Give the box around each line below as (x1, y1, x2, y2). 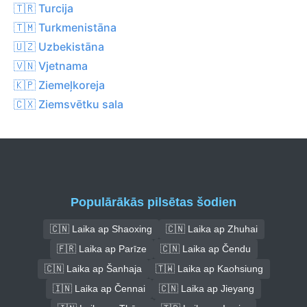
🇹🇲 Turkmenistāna (14, 20, 116, 34)
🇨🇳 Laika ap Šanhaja (44, 262, 142, 274)
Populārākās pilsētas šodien (71, 195, 236, 209)
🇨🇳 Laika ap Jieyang (159, 282, 254, 294)
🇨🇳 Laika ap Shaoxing (49, 223, 152, 234)
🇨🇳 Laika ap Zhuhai (165, 223, 258, 234)
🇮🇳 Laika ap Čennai (53, 282, 145, 294)
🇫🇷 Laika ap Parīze (56, 243, 147, 254)
